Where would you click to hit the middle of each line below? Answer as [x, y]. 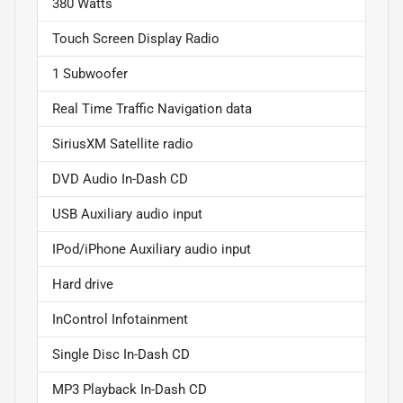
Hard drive [83, 284]
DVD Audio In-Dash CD [120, 179]
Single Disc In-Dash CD [121, 354]
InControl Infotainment [120, 319]
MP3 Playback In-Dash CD [130, 389]
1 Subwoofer [90, 73]
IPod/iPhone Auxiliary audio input [152, 249]
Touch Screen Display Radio [136, 38]
